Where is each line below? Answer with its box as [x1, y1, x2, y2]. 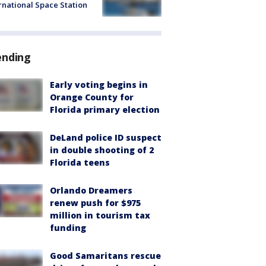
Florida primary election [50, 103, 160, 115]
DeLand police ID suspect [50, 131, 161, 143]
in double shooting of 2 [50, 144, 154, 156]
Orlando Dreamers [50, 184, 132, 196]
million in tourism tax [50, 209, 150, 221]
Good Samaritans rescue [50, 249, 161, 261]
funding [50, 221, 86, 233]
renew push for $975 [50, 197, 141, 208]
